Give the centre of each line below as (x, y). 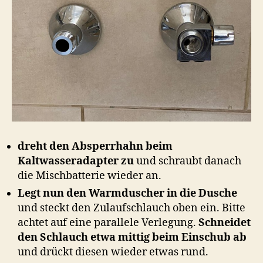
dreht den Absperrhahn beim (95, 146)
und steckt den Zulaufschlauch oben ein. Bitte (131, 208)
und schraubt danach (189, 161)
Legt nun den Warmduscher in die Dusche (127, 193)
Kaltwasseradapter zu (77, 161)
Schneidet (225, 222)
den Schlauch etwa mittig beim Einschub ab (132, 237)
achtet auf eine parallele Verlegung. (108, 222)
